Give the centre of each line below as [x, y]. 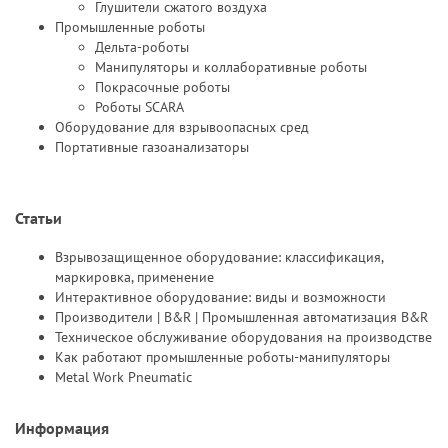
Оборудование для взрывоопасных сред [182, 127]
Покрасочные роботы [162, 87]
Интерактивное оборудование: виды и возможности [220, 296]
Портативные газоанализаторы [152, 147]
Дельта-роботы [142, 47]
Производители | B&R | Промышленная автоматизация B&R [241, 316]
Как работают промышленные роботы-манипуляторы [222, 356]
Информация [62, 428]
